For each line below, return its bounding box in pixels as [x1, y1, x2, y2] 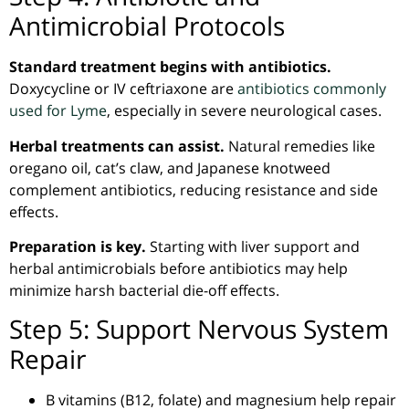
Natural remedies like [225, 135, 375, 156]
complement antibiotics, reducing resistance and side [9, 179, 378, 200]
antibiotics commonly [237, 79, 386, 100]
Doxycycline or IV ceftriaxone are [9, 79, 237, 100]
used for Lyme [9, 100, 107, 121]
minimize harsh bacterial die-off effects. [9, 280, 279, 301]
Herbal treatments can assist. [9, 135, 225, 156]
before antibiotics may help [156, 258, 348, 279]
